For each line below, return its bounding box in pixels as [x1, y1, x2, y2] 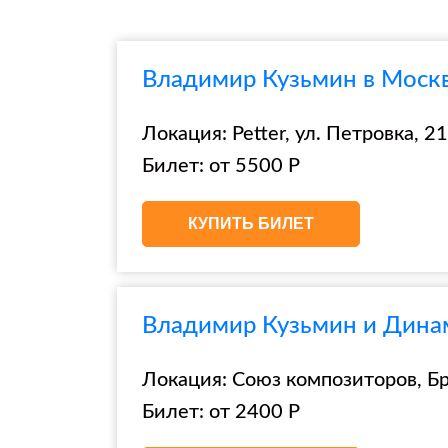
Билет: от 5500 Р [142, 156, 300, 176]
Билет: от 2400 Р [142, 402, 300, 422]
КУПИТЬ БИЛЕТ [188, 215, 314, 232]
